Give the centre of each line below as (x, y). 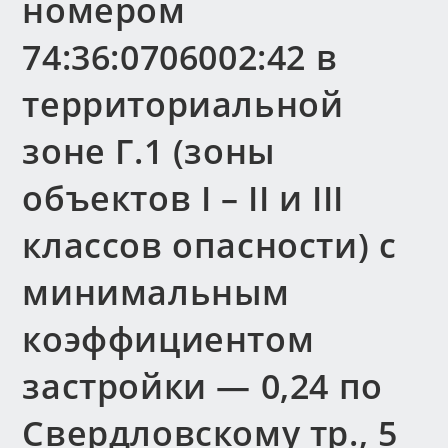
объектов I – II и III (183, 198)
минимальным (156, 292)
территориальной (183, 104)
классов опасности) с (209, 245)
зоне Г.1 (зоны (149, 151)
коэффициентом (168, 339)
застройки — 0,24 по (202, 386)
